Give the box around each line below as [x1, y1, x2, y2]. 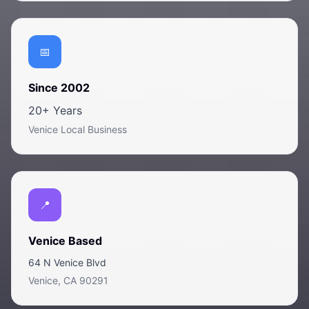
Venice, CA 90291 [28, 275, 108, 286]
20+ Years [28, 103, 82, 117]
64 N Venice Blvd [28, 257, 106, 268]
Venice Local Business [28, 123, 127, 135]
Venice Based [28, 234, 102, 248]
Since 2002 [28, 81, 90, 94]
